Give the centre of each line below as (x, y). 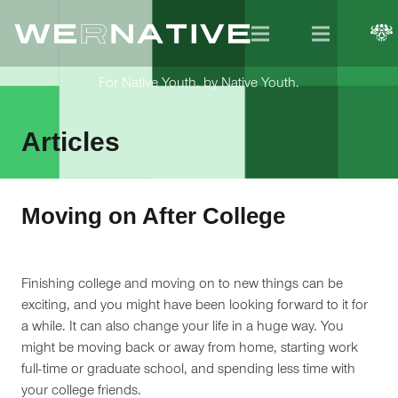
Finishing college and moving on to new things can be (182, 285)
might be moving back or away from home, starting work (190, 349)
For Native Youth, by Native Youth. (199, 84)
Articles (71, 142)
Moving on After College (153, 216)
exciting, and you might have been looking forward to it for (195, 306)
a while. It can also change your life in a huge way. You (183, 328)
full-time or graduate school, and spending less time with (188, 370)
